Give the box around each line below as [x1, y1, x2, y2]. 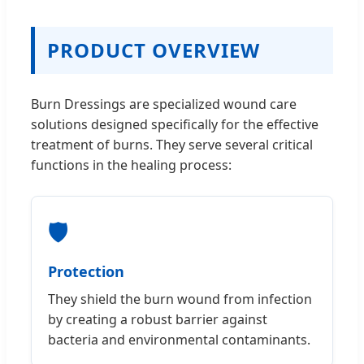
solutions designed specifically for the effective [31, 115, 318, 133]
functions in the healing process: [31, 155, 232, 174]
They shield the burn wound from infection [48, 289, 312, 308]
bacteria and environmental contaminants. [48, 330, 310, 349]
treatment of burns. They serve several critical [31, 135, 313, 154]
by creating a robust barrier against [48, 310, 267, 328]
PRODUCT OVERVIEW [47, 36, 260, 63]
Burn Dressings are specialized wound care [31, 94, 297, 113]
